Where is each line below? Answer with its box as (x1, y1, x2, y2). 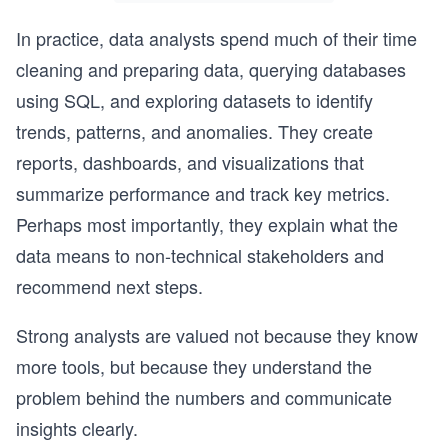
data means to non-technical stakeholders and (16, 242, 384, 269)
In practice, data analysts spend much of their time (16, 25, 417, 52)
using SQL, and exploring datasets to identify (16, 87, 373, 114)
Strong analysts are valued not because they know (16, 322, 418, 349)
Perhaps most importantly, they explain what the (16, 211, 398, 238)
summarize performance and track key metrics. (16, 180, 390, 207)
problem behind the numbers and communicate (16, 384, 392, 411)
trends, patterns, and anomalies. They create (16, 118, 373, 145)
